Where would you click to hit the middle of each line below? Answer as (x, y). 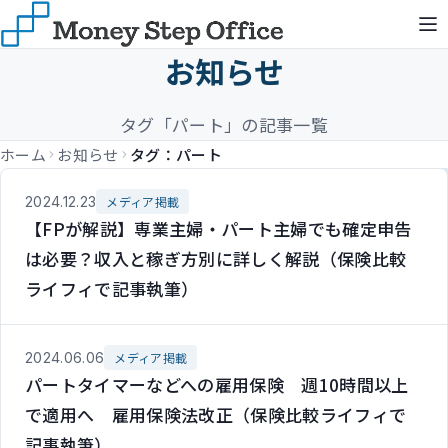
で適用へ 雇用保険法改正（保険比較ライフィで (216, 414)
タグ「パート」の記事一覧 (224, 124)
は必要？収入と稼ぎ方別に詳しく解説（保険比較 (216, 258)
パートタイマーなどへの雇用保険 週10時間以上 (217, 384)
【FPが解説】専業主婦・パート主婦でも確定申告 (218, 228)
